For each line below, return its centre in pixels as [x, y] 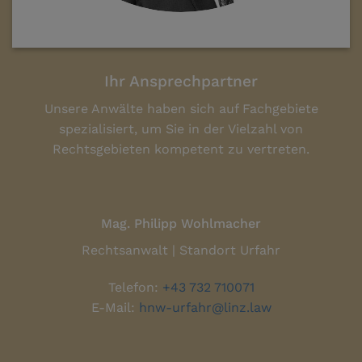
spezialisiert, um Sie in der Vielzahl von [181, 129]
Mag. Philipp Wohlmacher [181, 223]
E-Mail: [115, 307]
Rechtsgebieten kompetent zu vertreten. [181, 149]
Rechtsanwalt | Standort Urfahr [181, 250]
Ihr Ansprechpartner [181, 81]
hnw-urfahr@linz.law [205, 307]
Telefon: [135, 287]
